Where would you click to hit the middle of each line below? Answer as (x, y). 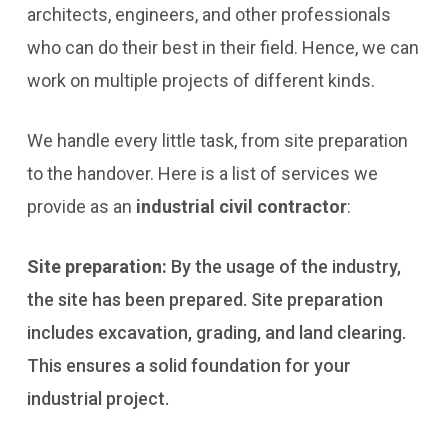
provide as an (81, 206)
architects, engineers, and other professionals (208, 14)
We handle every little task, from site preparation (217, 140)
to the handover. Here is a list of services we (202, 173)
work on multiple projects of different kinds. (202, 80)
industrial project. (97, 398)
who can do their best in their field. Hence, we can (222, 47)
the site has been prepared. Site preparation (204, 299)
